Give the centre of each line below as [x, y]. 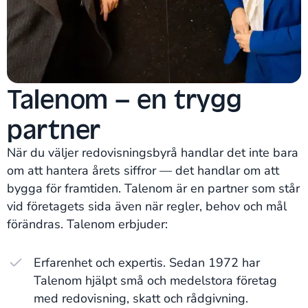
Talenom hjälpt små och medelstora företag [155, 280]
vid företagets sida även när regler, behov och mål [147, 206]
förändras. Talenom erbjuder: [87, 224]
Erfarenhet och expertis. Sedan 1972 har [147, 262]
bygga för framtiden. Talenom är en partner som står [153, 188]
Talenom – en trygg [125, 98]
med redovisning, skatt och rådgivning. [143, 298]
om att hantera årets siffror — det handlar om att [143, 170]
